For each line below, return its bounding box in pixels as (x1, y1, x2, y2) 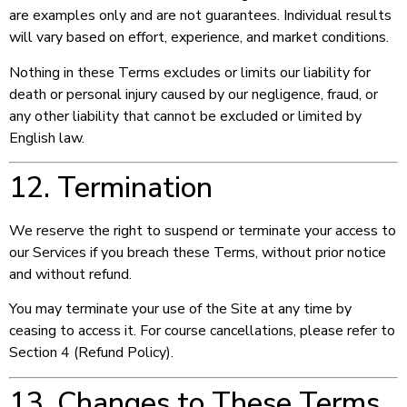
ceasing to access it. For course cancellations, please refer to (9, 321, 395, 342)
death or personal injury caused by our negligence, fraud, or (9, 84, 378, 104)
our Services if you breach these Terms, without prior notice (9, 242, 386, 263)
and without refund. (9, 263, 132, 284)
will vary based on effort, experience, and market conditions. (9, 27, 389, 48)
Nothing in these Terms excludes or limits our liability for (9, 62, 371, 83)
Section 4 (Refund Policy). (9, 342, 174, 363)
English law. (9, 127, 84, 148)
